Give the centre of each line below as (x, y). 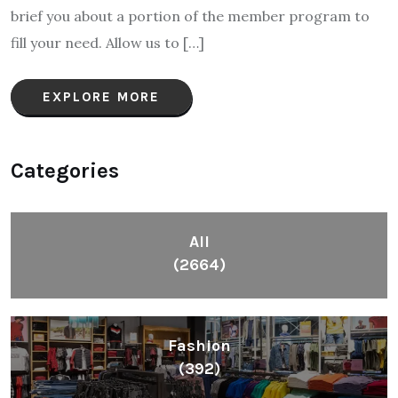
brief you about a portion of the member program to (190, 16)
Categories (65, 171)
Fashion (199, 346)
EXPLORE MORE (101, 97)
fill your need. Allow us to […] (107, 43)
